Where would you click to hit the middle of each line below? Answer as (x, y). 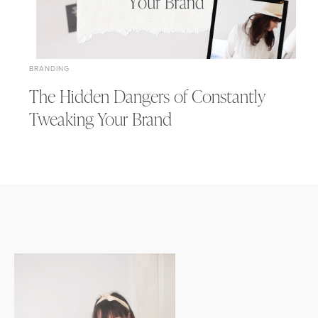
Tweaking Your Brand (100, 119)
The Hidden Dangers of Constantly (148, 96)
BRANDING (49, 68)
